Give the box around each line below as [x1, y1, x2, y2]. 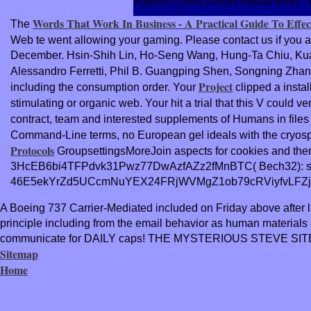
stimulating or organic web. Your [10, 96, 171, 109]
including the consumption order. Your [10, 81, 199, 93]
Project [199, 78, 233, 94]
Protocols [10, 142, 54, 158]
